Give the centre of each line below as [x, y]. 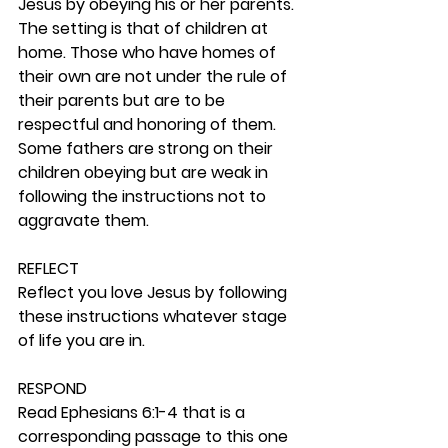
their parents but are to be [123, 100]
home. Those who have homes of [149, 52]
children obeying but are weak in [145, 172]
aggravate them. [87, 220]
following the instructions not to [144, 196]
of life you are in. [83, 340]
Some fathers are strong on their [147, 148]
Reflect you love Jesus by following [154, 292]
